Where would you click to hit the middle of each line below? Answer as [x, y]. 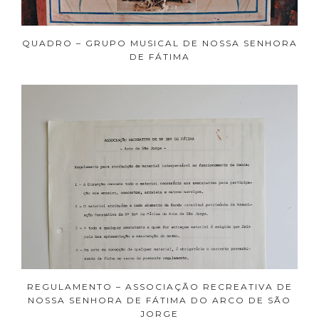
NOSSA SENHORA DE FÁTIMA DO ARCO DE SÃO [159, 300]
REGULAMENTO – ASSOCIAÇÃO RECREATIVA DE [159, 286]
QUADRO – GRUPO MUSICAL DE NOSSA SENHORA [159, 43]
